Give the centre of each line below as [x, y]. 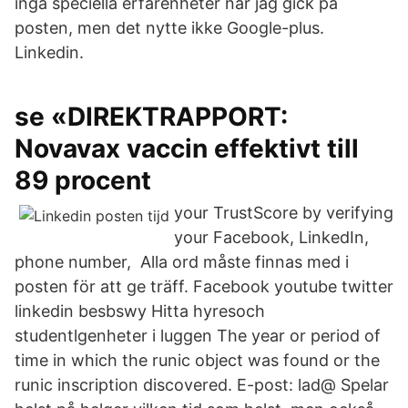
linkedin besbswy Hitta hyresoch [140, 311]
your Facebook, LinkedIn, [271, 237]
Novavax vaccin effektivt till [187, 148]
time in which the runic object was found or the [197, 360]
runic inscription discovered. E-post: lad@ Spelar [202, 385]
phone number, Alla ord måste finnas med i [182, 262]
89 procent [83, 180]
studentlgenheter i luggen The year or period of [198, 336]
